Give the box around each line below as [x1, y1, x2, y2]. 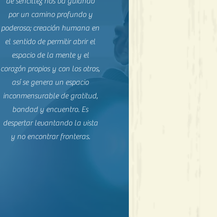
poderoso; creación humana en [1, 24, 100, 32]
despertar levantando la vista [2, 119, 98, 127]
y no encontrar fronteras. [10, 132, 90, 141]
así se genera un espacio [12, 78, 89, 87]
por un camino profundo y [8, 10, 93, 19]
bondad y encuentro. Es [12, 105, 89, 114]
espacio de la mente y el [11, 51, 89, 60]
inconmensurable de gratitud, [2, 92, 98, 100]
